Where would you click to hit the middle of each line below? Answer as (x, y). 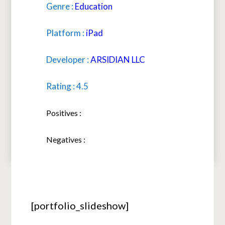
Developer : (69, 59)
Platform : (66, 33)
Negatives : (66, 139)
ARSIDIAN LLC (118, 59)
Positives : (64, 113)
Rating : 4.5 (68, 86)
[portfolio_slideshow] (80, 205)
